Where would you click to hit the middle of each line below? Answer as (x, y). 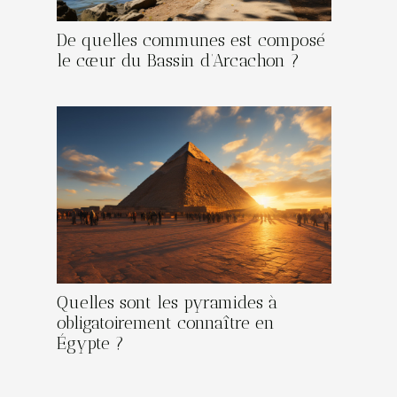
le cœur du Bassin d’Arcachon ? (178, 60)
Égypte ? (90, 343)
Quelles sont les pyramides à (167, 302)
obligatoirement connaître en (166, 323)
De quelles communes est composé (191, 40)
